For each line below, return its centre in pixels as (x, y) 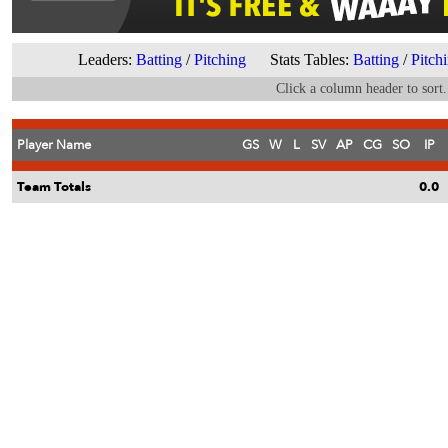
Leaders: (107, 59)
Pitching (220, 59)
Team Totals (54, 187)
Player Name (54, 145)
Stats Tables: (299, 59)
